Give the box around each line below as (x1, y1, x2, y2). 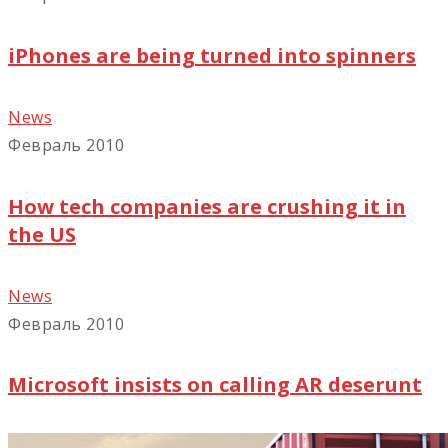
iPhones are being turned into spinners (8, 41, 416, 69)
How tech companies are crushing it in (8, 192, 406, 220)
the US (8, 220, 76, 248)
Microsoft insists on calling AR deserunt (8, 371, 422, 399)
